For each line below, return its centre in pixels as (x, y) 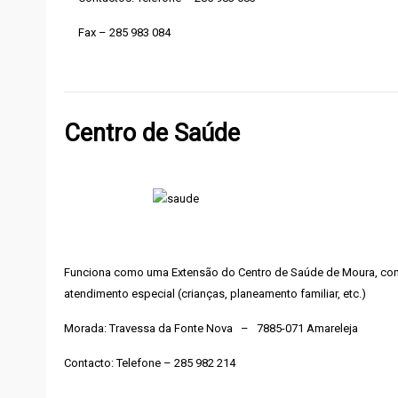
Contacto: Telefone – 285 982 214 (150, 363)
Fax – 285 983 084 (124, 32)
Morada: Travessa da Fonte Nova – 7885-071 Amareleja (211, 328)
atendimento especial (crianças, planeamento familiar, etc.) (215, 294)
